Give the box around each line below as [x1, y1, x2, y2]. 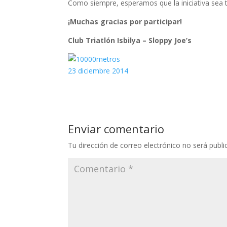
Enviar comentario [68, 121, 165, 137]
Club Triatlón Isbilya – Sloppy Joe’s [68, 35, 192, 46]
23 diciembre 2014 [68, 66, 129, 76]
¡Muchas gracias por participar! [68, 17, 182, 27]
